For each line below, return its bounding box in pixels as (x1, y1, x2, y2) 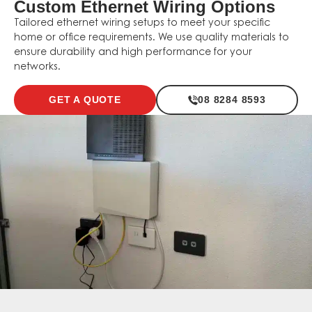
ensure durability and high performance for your (14, 47, 252, 58)
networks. (14, 62, 61, 72)
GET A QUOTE (49, 94, 121, 105)
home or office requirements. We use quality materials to (14, 33, 289, 43)
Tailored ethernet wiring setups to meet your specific (14, 18, 270, 29)
